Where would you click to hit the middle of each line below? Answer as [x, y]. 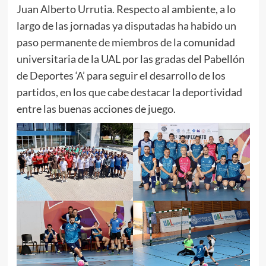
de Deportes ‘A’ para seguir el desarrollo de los [121, 76]
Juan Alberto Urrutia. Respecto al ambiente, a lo [126, 9]
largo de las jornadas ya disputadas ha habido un [126, 26]
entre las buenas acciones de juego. [96, 109]
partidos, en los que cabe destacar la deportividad [129, 92]
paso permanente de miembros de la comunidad [126, 42]
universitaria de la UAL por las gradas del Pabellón [130, 59]
